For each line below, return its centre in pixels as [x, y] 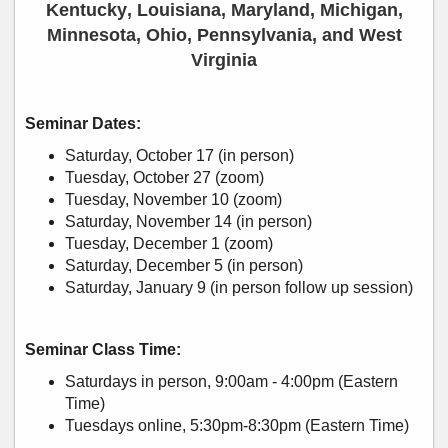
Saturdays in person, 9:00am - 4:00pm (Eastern [231, 382]
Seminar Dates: [85, 124]
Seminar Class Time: [103, 350]
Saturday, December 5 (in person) [184, 266]
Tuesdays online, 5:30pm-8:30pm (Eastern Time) [237, 426]
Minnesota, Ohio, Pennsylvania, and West [224, 35]
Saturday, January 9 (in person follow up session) [239, 288]
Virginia [224, 60]
